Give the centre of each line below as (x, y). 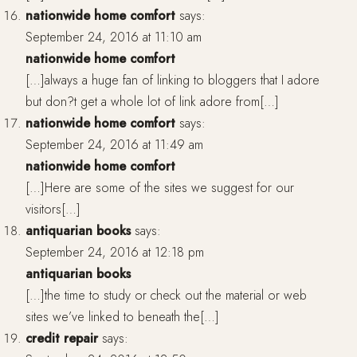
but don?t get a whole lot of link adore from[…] (152, 102)
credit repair (62, 339)
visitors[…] (53, 210)
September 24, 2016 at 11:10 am (114, 37)
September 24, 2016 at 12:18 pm (115, 253)
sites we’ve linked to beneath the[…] (122, 317)
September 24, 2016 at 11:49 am (114, 145)
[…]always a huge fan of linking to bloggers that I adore (173, 80)
